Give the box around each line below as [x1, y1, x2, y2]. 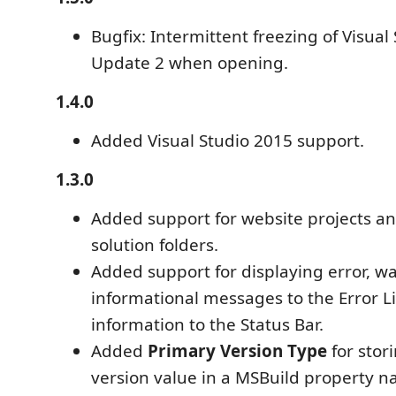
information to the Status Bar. [91, 312, 324, 336]
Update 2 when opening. [91, 50, 288, 74]
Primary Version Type [148, 339, 327, 362]
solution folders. [91, 232, 218, 256]
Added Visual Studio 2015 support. [91, 128, 364, 152]
